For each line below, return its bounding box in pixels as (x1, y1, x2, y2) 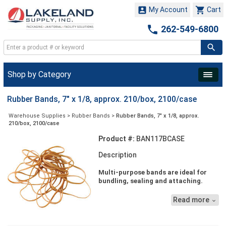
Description (98, 151, 137, 159)
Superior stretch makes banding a (105, 202, 205, 210)
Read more (173, 196, 211, 204)
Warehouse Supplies (9, 112, 66, 120)
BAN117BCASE (134, 135, 185, 143)
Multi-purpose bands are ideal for (98, 168, 207, 177)
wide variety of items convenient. (105, 210, 201, 218)
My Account (147, 6, 188, 14)
